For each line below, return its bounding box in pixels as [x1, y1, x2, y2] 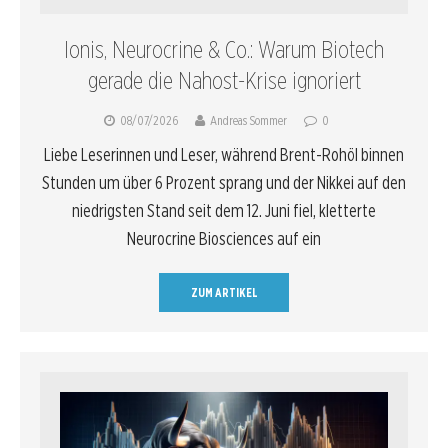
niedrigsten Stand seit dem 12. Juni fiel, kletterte [72, 200, 376, 222]
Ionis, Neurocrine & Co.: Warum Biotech [64, 35, 384, 65]
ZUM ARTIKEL [190, 285, 258, 301]
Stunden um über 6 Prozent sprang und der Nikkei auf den [42, 172, 406, 194]
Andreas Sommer [210, 113, 287, 129]
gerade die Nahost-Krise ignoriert [87, 66, 361, 96]
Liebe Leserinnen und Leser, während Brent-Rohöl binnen [44, 144, 404, 166]
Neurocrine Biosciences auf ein [127, 228, 321, 250]
